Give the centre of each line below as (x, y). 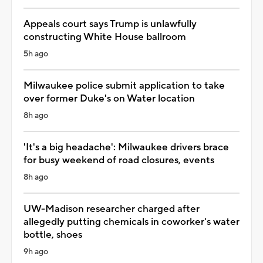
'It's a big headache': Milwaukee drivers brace (126, 147)
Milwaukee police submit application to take (124, 85)
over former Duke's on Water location (109, 98)
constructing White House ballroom (105, 37)
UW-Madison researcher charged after (112, 209)
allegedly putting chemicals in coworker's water (131, 222)
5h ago (36, 54)
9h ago (36, 252)
